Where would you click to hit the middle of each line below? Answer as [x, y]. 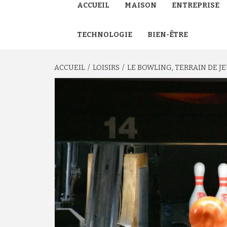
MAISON [141, 5]
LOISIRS [106, 68]
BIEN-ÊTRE [168, 35]
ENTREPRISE [196, 5]
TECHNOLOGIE [105, 35]
